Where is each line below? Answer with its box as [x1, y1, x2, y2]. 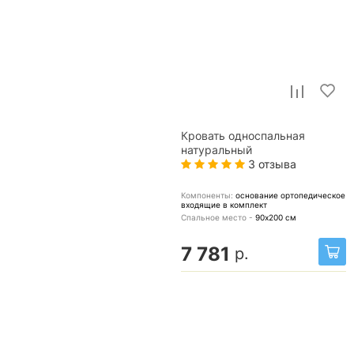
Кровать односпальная [181, 130, 305, 142]
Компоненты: [181, 190, 235, 200]
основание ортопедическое [235, 190, 345, 200]
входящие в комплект [181, 200, 267, 209]
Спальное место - [181, 213, 255, 222]
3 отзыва [245, 157, 296, 171]
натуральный [181, 144, 252, 156]
